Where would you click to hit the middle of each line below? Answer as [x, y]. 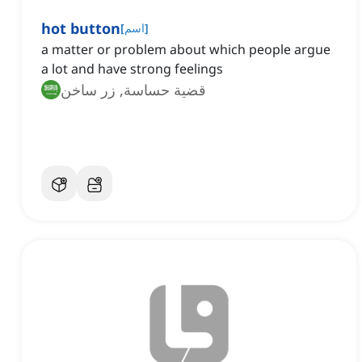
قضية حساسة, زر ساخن [133, 90]
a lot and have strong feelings [132, 69]
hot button [81, 29]
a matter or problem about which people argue [186, 50]
